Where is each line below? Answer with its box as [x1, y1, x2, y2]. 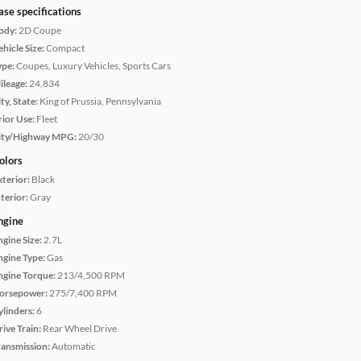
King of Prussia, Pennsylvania [39, 95, 161, 107]
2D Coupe [19, 24, 61, 36]
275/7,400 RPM [49, 287, 117, 299]
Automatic [52, 340, 96, 352]
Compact [46, 42, 85, 54]
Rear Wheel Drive [43, 322, 117, 334]
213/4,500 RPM [57, 269, 125, 281]
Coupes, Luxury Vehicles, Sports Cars [16, 60, 171, 72]
